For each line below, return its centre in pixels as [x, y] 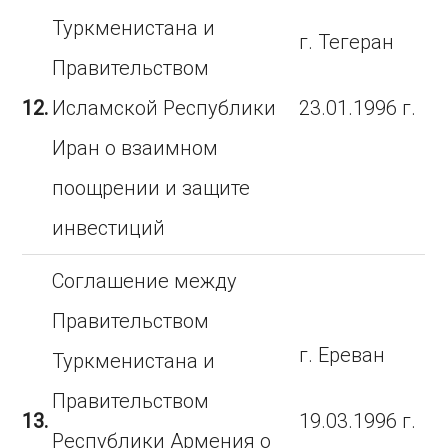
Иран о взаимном [135, 148]
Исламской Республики [164, 108]
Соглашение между [145, 281]
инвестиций [109, 228]
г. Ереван [342, 355]
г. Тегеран [347, 42]
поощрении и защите [151, 188]
